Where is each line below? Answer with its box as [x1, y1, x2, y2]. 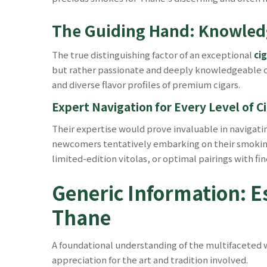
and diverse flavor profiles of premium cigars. [52, 78, 240, 91]
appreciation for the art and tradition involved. [52, 253, 248, 266]
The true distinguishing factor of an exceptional [52, 48, 254, 61]
